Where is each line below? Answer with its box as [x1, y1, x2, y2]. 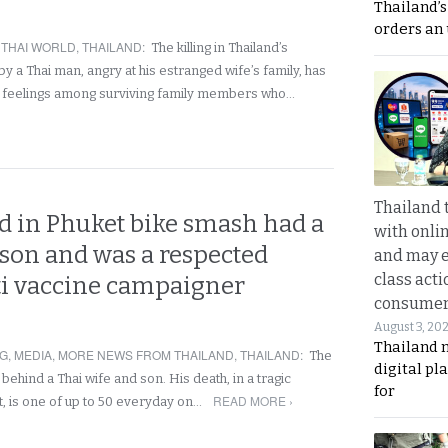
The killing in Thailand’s [151, 40, 288, 55]
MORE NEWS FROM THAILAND [58, 346, 234, 363]
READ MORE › [213, 392, 294, 409]
